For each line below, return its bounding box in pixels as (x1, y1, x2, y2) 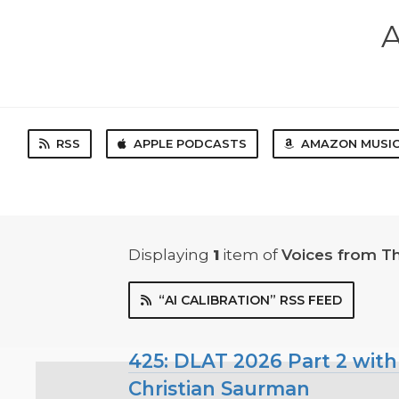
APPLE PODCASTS (134, 135, 247, 151)
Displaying (128, 246, 213, 265)
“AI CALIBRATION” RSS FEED (159, 292, 342, 309)
